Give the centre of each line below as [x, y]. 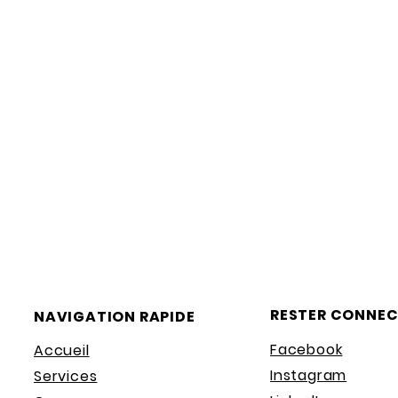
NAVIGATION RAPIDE [115, 317]
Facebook [306, 350]
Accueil [62, 350]
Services [66, 376]
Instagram [309, 375]
